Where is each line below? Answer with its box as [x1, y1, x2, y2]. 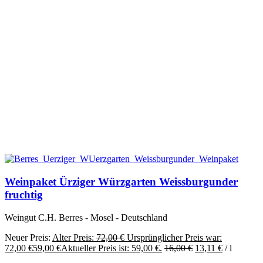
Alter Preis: [52, 232, 94, 242]
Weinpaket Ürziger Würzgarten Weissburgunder [5, 175, 238, 188]
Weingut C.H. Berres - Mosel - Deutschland [5, 212, 167, 222]
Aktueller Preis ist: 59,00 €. [61, 242, 162, 253]
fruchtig [5, 188, 43, 201]
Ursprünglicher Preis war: [127, 232, 222, 242]
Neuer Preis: [5, 232, 50, 242]
